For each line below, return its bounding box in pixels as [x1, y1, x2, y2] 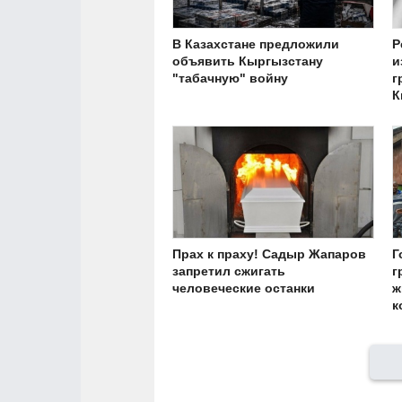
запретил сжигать [172, 264, 285, 279]
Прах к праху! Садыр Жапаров [172, 247, 366, 262]
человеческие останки [172, 281, 315, 296]
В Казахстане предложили [172, 36, 339, 51]
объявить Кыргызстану [172, 53, 323, 68]
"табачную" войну [172, 70, 288, 85]
